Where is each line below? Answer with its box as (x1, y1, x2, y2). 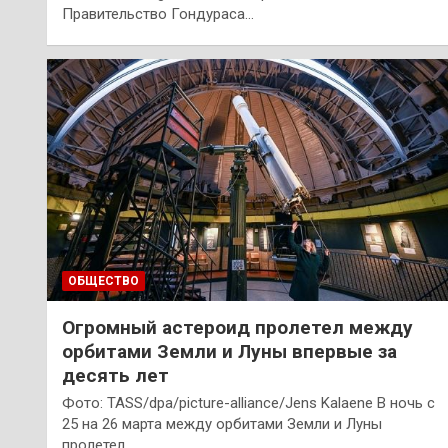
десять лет (62, 364, 169, 388)
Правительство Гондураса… (62, 4, 254, 23)
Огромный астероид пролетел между (62, 316, 413, 340)
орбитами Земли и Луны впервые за (62, 340, 397, 364)
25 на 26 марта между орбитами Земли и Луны (62, 415, 382, 434)
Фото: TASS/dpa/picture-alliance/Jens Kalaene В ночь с (62, 394, 435, 413)
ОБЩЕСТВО (68, 274, 139, 289)
